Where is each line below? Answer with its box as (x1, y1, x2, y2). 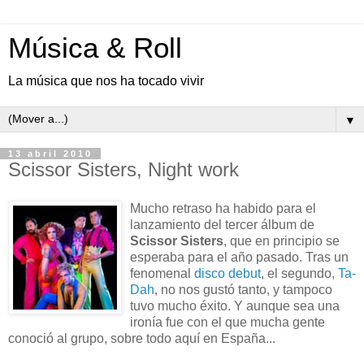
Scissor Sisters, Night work (8, 158, 239, 180)
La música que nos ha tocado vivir (8, 74, 204, 88)
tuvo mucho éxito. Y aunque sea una (130, 298, 340, 313)
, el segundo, (261, 266, 338, 280)
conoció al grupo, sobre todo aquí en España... (8, 331, 275, 345)
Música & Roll (8, 32, 182, 63)
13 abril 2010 (8, 149, 93, 158)
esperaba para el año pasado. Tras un (130, 249, 349, 264)
